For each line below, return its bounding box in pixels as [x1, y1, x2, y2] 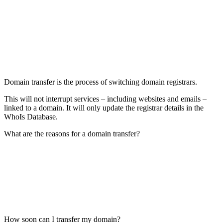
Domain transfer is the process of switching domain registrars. [4, 77, 197, 86]
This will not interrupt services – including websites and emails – [4, 94, 207, 103]
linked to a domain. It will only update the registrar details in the [4, 103, 204, 112]
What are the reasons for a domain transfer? [4, 129, 140, 138]
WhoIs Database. [4, 112, 58, 121]
